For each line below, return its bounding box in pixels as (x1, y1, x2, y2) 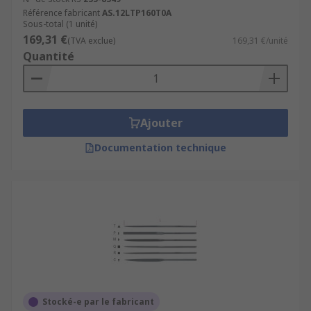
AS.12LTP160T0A (102, 7, 171, 19)
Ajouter (140, 115, 183, 131)
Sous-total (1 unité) (23, 18, 97, 30)
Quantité (23, 49, 74, 64)
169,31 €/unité (233, 35, 288, 47)
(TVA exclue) (67, 35, 115, 47)
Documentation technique (94, 141, 226, 154)
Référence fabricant (23, 7, 100, 19)
